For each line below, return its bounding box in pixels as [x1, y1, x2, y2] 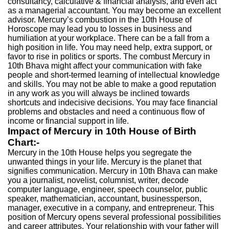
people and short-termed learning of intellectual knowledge [8, 71, 220, 79]
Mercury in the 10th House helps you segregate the [8, 148, 192, 157]
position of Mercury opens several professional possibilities [8, 213, 221, 221]
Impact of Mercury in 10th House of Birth [8, 126, 196, 136]
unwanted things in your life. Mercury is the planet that [8, 157, 201, 166]
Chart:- [8, 137, 39, 148]
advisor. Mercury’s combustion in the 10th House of [8, 15, 192, 24]
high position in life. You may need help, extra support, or [8, 43, 212, 52]
